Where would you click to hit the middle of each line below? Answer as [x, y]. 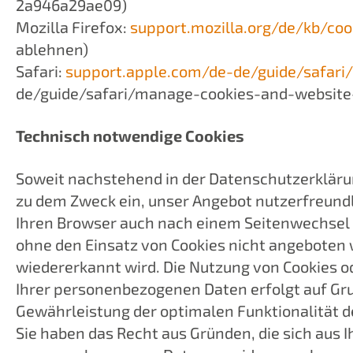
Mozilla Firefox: [73, 27]
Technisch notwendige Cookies [132, 136]
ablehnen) [54, 49]
